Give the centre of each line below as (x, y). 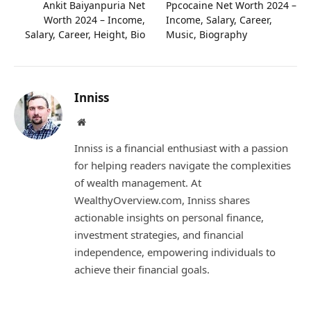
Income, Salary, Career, (219, 20)
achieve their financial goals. (142, 270)
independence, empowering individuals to (175, 252)
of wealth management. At (138, 183)
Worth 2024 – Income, (94, 20)
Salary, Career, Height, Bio (85, 35)
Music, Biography (207, 35)
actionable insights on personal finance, (169, 218)
